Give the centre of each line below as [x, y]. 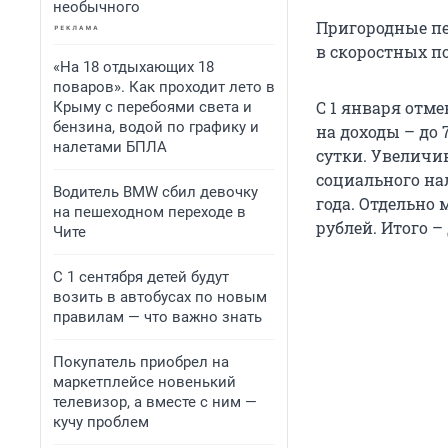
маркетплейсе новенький [144, 382]
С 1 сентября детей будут [141, 277]
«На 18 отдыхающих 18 [133, 67]
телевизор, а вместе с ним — [155, 402]
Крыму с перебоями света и [152, 107]
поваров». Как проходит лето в [164, 87]
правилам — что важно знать [157, 317]
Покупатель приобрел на [141, 362]
